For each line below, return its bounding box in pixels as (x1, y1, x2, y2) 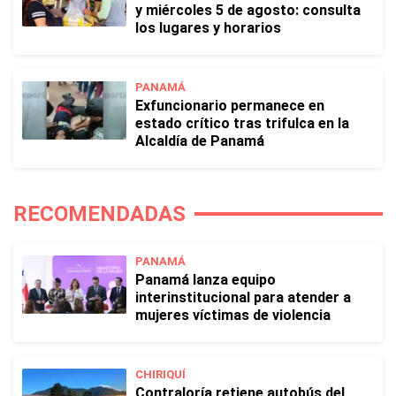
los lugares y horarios (135, 19, 281, 36)
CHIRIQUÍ (135, 368, 186, 381)
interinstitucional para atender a (135, 289, 351, 306)
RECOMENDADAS (13, 202, 186, 226)
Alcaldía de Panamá (135, 133, 264, 149)
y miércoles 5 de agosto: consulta (135, 2, 361, 19)
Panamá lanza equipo (135, 271, 276, 288)
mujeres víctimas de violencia (135, 307, 331, 324)
